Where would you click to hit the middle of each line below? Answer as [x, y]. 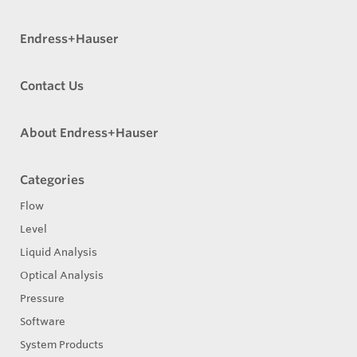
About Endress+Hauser [89, 132]
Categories [52, 179]
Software [43, 321]
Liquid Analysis [59, 251]
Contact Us [52, 85]
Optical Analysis [62, 275]
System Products [62, 344]
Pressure [42, 298]
